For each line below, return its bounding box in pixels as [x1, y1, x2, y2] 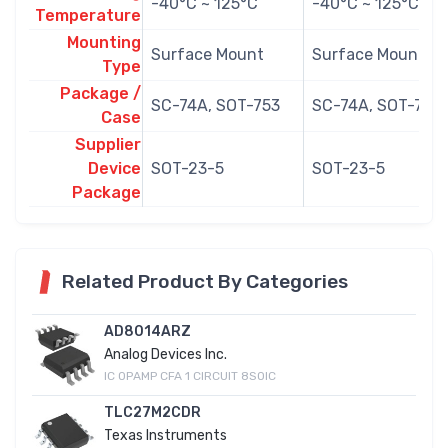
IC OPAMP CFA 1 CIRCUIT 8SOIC [104, 368, 276, 383]
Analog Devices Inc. [104, 345, 227, 363]
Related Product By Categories [62, 269, 348, 293]
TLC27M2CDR [104, 403, 201, 421]
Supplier [75, 134, 141, 154]
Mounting [67, 32, 141, 52]
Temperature [35, 5, 141, 25]
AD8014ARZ [104, 322, 191, 340]
